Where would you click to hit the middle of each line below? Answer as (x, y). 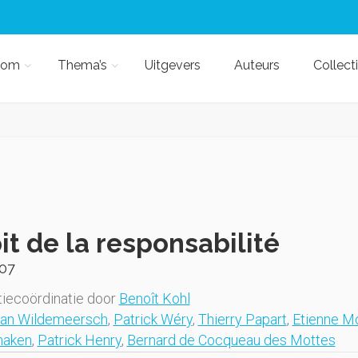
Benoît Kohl (154, 298)
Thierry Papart (242, 319)
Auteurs (257, 65)
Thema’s (82, 65)
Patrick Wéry (153, 319)
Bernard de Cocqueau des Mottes (231, 340)
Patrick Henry (79, 340)
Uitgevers (172, 65)
